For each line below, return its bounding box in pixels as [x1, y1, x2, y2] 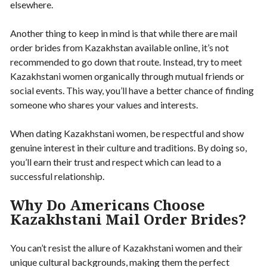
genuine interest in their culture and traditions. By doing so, [10, 141, 247, 153]
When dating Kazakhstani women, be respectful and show [10, 127, 244, 139]
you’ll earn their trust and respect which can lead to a [10, 156, 221, 167]
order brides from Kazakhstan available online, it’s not [10, 41, 229, 53]
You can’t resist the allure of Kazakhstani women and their [10, 241, 243, 253]
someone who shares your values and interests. [10, 98, 198, 110]
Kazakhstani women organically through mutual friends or [10, 70, 244, 82]
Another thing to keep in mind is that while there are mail [10, 27, 237, 39]
